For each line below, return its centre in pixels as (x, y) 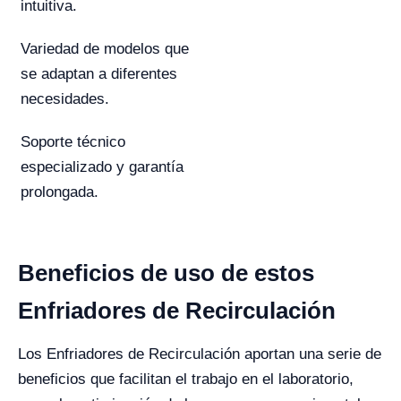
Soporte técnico (73, 142)
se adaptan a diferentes (99, 74)
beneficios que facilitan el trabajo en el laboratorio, (186, 379)
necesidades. (65, 99)
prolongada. (60, 192)
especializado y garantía (102, 167)
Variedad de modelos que (105, 49)
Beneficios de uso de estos (166, 273)
